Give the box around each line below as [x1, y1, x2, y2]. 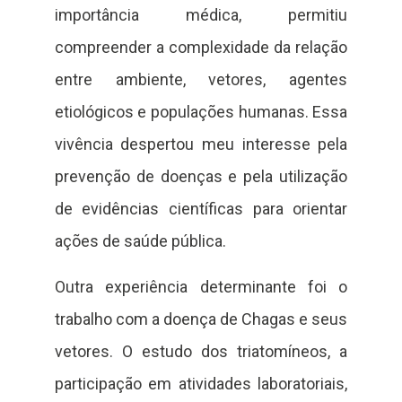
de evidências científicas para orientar [54, 199, 348, 219]
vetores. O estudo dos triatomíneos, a [54, 341, 348, 361]
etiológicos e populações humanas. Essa [54, 102, 348, 122]
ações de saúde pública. [54, 232, 226, 251]
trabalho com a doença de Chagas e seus [54, 309, 348, 328]
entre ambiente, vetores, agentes [54, 70, 348, 90]
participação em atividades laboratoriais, [54, 373, 348, 393]
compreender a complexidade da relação [54, 38, 348, 57]
